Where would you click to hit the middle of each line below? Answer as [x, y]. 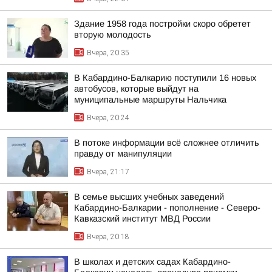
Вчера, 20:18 [108, 237]
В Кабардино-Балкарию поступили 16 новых [165, 78]
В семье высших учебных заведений [149, 197]
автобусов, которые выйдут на [136, 89]
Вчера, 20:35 [108, 53]
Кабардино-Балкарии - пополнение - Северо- [167, 208]
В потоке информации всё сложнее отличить [167, 143]
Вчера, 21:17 [108, 172]
